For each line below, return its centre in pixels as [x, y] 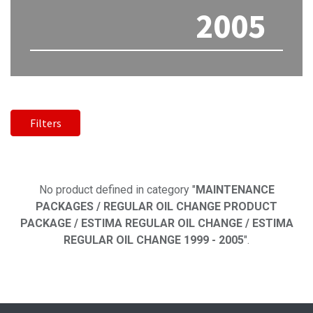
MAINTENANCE [235, 189]
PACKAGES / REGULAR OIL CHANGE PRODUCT [156, 206]
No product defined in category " [117, 189]
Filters [45, 123]
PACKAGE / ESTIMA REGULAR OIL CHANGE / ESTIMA [156, 223]
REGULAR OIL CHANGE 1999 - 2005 [154, 240]
